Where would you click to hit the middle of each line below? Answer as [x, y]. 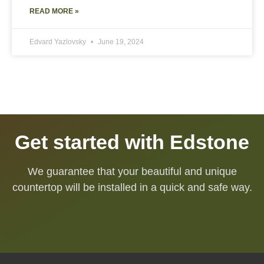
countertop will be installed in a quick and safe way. [132, 188]
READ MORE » [54, 11]
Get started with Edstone [132, 142]
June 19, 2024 [120, 42]
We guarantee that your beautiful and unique [132, 172]
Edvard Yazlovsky [59, 42]
